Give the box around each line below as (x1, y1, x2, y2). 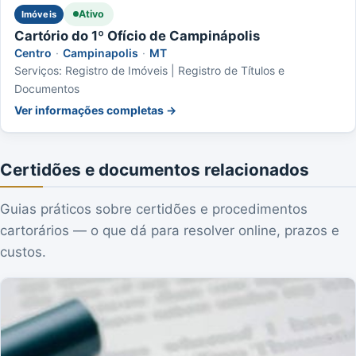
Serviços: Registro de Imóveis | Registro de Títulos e (14, 63, 284, 77)
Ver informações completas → (14, 103, 176, 117)
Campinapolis (63, 45, 138, 60)
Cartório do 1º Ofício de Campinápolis (14, 27, 260, 44)
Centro (14, 45, 52, 60)
